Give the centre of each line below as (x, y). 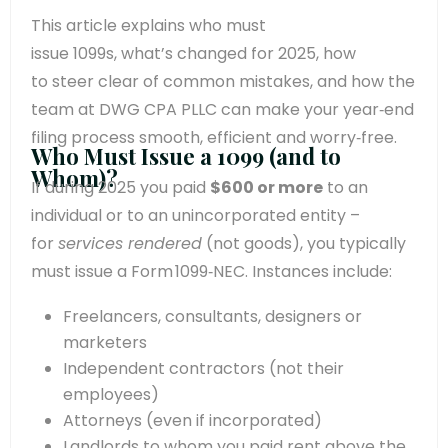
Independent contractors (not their (203, 368)
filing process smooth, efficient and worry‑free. (214, 137)
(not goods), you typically (304, 243)
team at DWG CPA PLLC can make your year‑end (222, 109)
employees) (111, 394)
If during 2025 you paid (120, 187)
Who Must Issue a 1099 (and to (186, 155)
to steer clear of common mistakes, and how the (223, 81)
